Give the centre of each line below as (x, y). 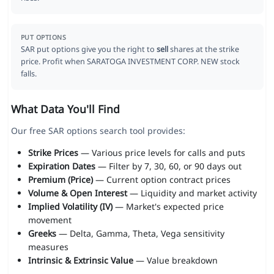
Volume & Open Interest (77, 193)
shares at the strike (203, 50)
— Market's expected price (168, 207)
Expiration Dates (61, 166)
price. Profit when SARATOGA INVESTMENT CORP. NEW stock (130, 62)
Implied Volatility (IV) (70, 207)
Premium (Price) (60, 180)
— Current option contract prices (161, 180)
